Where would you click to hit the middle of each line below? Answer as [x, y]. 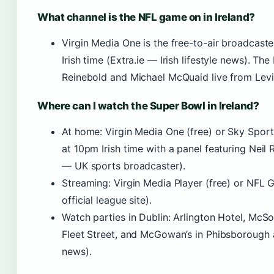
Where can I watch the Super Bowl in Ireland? [148, 106]
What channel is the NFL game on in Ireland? [146, 17]
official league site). [107, 200]
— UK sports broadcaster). [124, 166]
